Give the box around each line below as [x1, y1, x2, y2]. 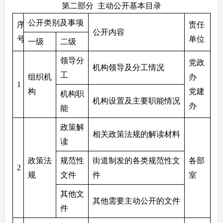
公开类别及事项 [27, 18, 84, 27]
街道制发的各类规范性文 [92, 156, 180, 165]
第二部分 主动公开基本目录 [61, 1, 161, 10]
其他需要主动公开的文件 [92, 196, 180, 205]
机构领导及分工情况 [92, 63, 164, 72]
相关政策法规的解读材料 [92, 129, 180, 138]
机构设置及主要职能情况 [92, 96, 180, 105]
